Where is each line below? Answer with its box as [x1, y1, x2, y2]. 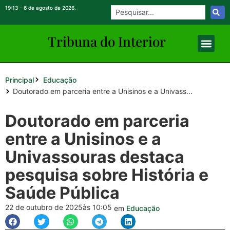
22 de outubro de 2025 [5, 203, 83, 212]
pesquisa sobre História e [5, 165, 208, 185]
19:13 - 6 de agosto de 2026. [5, 5, 76, 11]
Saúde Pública [5, 183, 120, 203]
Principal [5, 75, 34, 84]
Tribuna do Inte [47, 32, 142, 50]
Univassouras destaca [5, 147, 184, 167]
